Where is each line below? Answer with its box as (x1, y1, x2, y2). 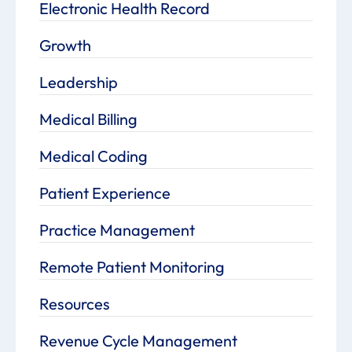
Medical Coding (39, 145, 148, 166)
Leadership (39, 71, 118, 92)
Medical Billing (39, 108, 137, 129)
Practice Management (39, 219, 195, 240)
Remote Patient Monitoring (39, 256, 225, 277)
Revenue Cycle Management (39, 330, 237, 350)
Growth (39, 35, 91, 55)
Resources (39, 293, 110, 313)
